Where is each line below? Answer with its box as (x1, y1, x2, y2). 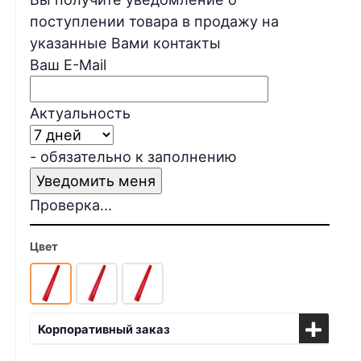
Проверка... (30, 197, 113, 214)
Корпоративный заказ (37, 322, 170, 338)
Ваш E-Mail (30, 56, 107, 74)
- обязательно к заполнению (30, 148, 238, 166)
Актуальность (30, 105, 131, 122)
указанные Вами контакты (30, 35, 222, 52)
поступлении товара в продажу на (30, 13, 280, 31)
